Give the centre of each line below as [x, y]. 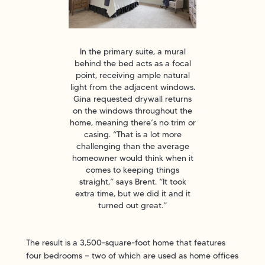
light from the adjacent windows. [132, 87]
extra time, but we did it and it [132, 193]
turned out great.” [132, 205]
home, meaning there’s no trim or [132, 122]
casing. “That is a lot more [132, 134]
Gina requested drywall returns [132, 98]
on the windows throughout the [132, 110]
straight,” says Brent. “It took [132, 181]
